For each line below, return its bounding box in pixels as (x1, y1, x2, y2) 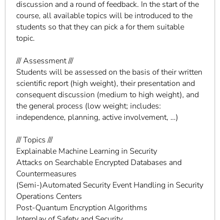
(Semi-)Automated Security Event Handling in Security (16, 179, 203, 191)
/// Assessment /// (16, 55, 73, 66)
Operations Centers (16, 191, 82, 202)
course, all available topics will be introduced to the (16, 10, 192, 21)
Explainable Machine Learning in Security (16, 145, 157, 157)
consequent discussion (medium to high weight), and (16, 89, 199, 100)
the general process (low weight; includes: (16, 100, 161, 111)
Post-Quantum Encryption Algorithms (16, 202, 147, 213)
